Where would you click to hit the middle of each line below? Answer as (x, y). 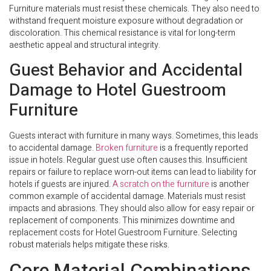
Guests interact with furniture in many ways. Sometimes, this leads (134, 135)
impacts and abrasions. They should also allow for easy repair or (132, 208)
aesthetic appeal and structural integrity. (85, 45)
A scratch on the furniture (161, 184)
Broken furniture (127, 148)
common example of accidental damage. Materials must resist (127, 196)
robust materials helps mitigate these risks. (89, 244)
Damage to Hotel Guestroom (118, 90)
